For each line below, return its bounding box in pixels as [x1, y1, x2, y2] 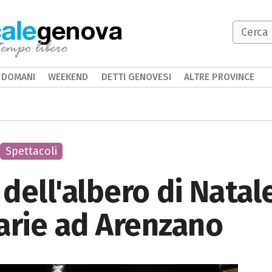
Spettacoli [5, 144, 57, 158]
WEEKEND [48, 71, 89, 83]
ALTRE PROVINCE [184, 71, 255, 83]
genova [36, 15, 123, 45]
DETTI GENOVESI [101, 71, 171, 83]
